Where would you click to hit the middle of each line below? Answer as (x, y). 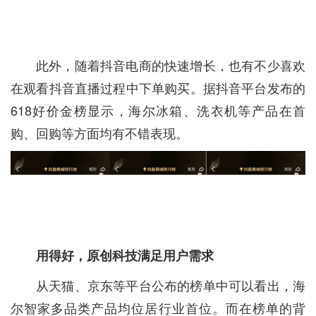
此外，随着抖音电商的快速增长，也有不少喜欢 (171, 65)
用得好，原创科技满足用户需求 (125, 256)
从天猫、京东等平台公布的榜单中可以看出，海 (171, 285)
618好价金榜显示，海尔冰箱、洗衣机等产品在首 (158, 110)
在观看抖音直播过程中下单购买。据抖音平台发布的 (158, 88)
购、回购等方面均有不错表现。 (99, 133)
